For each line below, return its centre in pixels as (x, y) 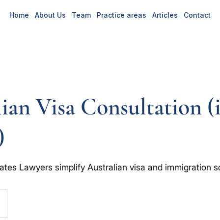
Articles (165, 15)
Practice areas (121, 15)
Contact (197, 15)
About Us (50, 15)
